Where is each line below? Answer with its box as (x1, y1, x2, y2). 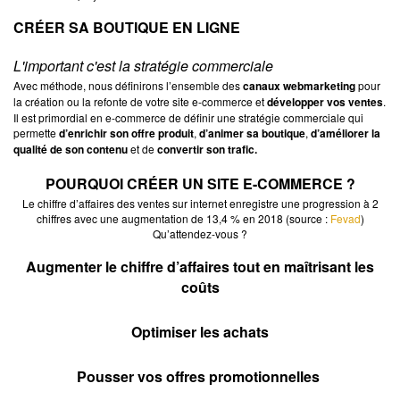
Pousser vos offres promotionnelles (77, 365, 323, 387)
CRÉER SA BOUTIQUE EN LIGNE (13, 16, 240, 37)
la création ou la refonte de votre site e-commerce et (13, 93, 267, 109)
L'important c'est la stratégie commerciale (13, 54, 273, 76)
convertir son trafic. (154, 140, 257, 157)
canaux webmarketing (240, 77, 355, 94)
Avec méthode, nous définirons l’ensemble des (13, 77, 240, 93)
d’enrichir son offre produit (59, 124, 194, 141)
